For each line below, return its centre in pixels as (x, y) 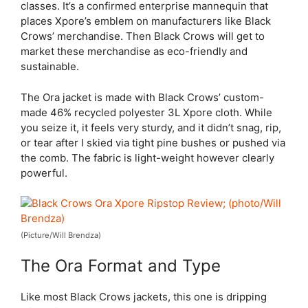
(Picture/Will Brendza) (61, 235)
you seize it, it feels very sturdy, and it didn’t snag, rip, (151, 127)
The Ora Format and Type (121, 265)
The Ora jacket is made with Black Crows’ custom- (142, 97)
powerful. (44, 173)
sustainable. (50, 66)
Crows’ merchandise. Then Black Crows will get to (143, 36)
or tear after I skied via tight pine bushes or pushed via (153, 142)
